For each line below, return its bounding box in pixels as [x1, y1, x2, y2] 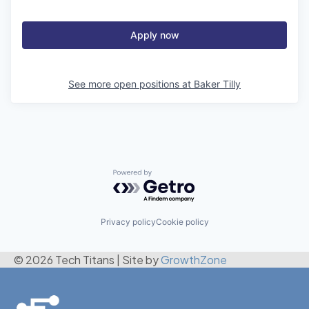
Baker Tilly [194, 78, 241, 90]
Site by [122, 252, 161, 268]
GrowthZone [161, 252, 227, 268]
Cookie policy [155, 217, 209, 228]
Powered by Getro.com [112, 168, 234, 183]
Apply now [130, 29, 179, 41]
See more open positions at [68, 78, 194, 90]
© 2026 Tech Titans [14, 252, 114, 268]
